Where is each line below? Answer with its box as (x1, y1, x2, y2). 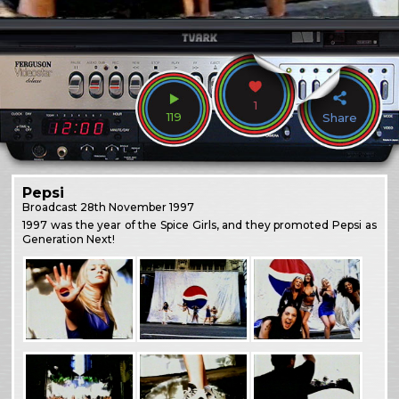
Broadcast (22, 199, 81, 214)
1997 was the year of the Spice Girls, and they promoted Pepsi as (22, 217, 377, 232)
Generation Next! (22, 232, 116, 246)
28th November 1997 (80, 199, 195, 214)
